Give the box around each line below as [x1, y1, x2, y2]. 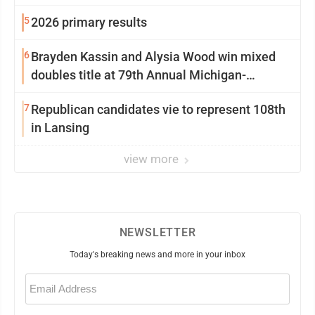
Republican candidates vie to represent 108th [31, 102, 285, 117]
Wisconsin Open [31, 86, 122, 101]
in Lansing [31, 120, 89, 135]
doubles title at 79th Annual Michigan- [31, 67, 246, 82]
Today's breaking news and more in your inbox [70, 250, 245, 259]
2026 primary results [31, 15, 147, 30]
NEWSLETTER [119, 226, 196, 239]
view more [124, 152, 181, 166]
